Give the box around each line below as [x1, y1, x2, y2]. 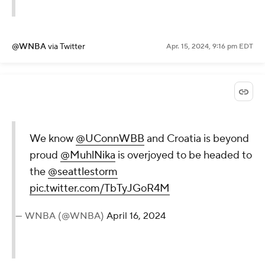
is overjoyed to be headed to [115, 148, 252, 163]
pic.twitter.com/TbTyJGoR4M [30, 182, 170, 196]
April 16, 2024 [106, 210, 166, 222]
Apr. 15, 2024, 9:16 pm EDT [166, 42, 253, 51]
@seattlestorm [48, 165, 118, 179]
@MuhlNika [60, 148, 115, 163]
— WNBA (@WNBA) [15, 210, 106, 222]
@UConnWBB [76, 132, 144, 146]
